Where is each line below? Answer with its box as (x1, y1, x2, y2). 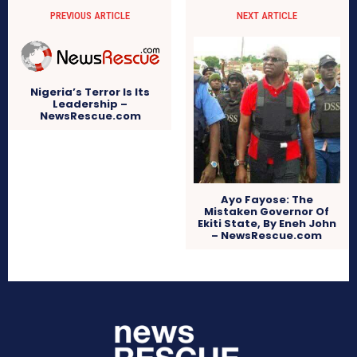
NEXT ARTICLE (236, 9, 297, 22)
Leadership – (53, 96, 128, 112)
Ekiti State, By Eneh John (197, 216, 336, 232)
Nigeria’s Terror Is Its (30, 84, 151, 100)
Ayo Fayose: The (220, 192, 313, 208)
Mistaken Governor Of (204, 204, 330, 220)
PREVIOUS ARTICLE (50, 9, 131, 22)
